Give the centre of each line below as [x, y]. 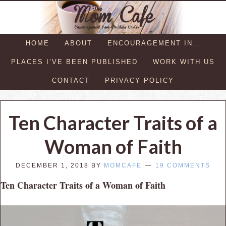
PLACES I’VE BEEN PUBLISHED [74, 62]
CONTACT [71, 80]
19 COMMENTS [183, 165]
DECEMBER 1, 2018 [52, 165]
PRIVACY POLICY [139, 80]
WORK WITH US [184, 62]
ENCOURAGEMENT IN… [154, 43]
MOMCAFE [123, 165]
